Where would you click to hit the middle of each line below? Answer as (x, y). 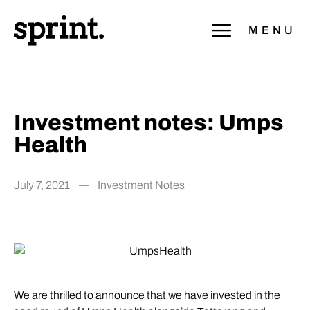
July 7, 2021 (42, 185)
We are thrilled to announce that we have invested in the (147, 295)
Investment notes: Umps (149, 123)
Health (51, 145)
